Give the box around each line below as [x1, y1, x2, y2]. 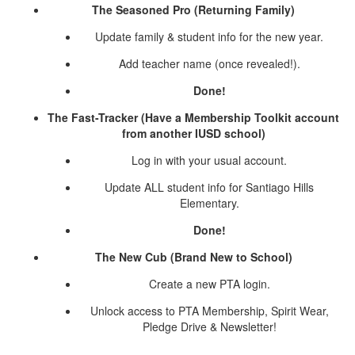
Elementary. [179, 195, 239, 212]
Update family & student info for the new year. [95, 29, 323, 45]
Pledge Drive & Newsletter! [142, 319, 277, 335]
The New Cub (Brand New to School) [94, 249, 292, 265]
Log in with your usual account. [132, 152, 287, 169]
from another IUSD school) [121, 125, 265, 142]
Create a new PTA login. [148, 276, 270, 292]
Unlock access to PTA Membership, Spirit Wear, [90, 303, 329, 319]
